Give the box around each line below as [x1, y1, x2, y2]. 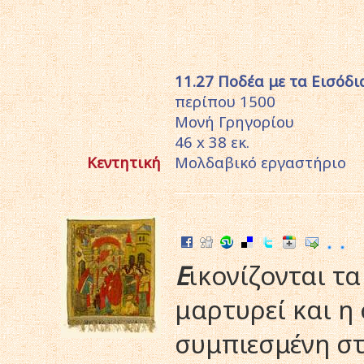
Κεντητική [87, 151, 161, 172]
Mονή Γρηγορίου [175, 110, 294, 132]
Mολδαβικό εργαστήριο [175, 151, 346, 172]
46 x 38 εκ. [175, 131, 249, 152]
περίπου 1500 [175, 90, 275, 111]
